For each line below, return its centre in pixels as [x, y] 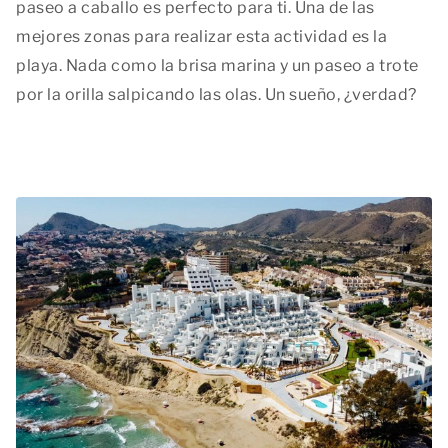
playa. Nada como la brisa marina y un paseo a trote [217, 66]
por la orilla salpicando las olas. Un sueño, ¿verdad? [216, 95]
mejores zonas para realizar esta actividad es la [201, 37]
